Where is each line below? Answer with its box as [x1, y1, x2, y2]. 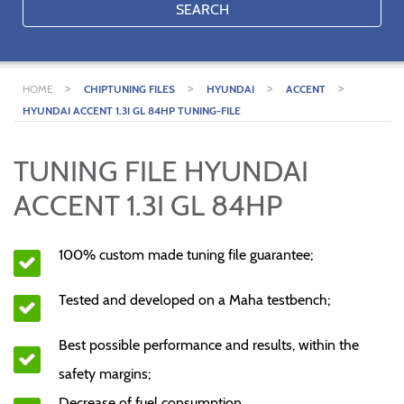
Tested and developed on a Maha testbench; [59, 291, 330, 308]
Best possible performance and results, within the [59, 336, 359, 353]
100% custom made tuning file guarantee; [59, 246, 313, 263]
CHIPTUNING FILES [84, 82, 175, 96]
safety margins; [59, 365, 151, 382]
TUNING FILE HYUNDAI [14, 153, 308, 188]
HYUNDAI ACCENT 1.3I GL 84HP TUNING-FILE [23, 104, 241, 117]
